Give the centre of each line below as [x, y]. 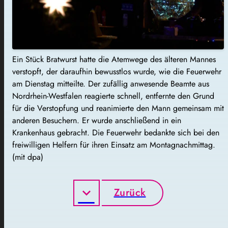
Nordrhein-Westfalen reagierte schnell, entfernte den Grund [113, 96]
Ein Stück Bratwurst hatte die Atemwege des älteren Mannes [114, 59]
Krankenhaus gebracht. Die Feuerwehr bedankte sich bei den [116, 132]
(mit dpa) [28, 157]
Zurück [130, 192]
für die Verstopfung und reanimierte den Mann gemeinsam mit [118, 108]
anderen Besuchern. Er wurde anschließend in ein [97, 120]
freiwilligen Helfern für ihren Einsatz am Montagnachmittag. [114, 145]
